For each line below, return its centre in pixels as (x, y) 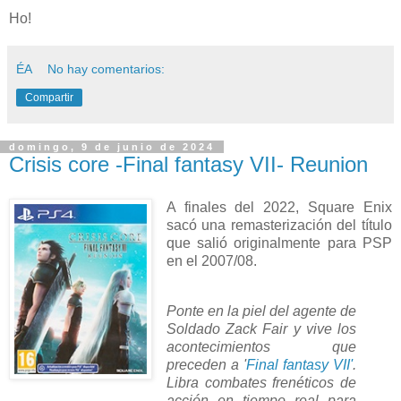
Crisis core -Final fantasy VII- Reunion (188, 165)
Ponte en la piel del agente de (261, 311)
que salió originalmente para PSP (279, 243)
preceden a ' (206, 364)
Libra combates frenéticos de (261, 382)
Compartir (49, 98)
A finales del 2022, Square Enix (279, 207)
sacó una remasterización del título (279, 225)
